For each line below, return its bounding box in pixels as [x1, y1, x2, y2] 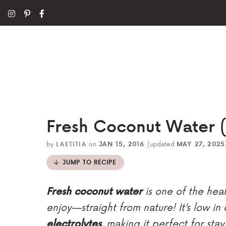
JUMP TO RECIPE [63, 158, 117, 166]
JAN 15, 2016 [96, 139, 147, 148]
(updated [147, 139, 177, 148]
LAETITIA [56, 139, 86, 148]
